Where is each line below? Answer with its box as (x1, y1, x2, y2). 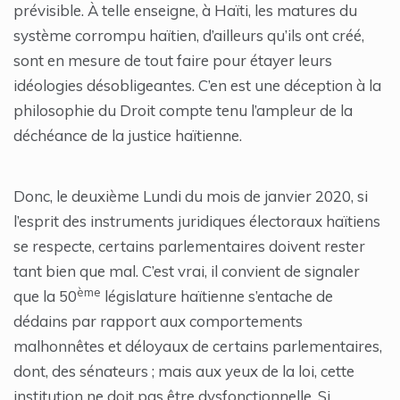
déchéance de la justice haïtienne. (13, 126, 242, 146)
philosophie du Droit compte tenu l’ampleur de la (13, 101, 353, 121)
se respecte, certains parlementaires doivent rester (13, 237, 365, 256)
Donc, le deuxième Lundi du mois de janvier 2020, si (13, 187, 368, 206)
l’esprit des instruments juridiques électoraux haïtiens (13, 212, 380, 231)
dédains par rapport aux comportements (13, 312, 303, 331)
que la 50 (13, 287, 77, 306)
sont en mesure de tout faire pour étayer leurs (13, 51, 332, 71)
